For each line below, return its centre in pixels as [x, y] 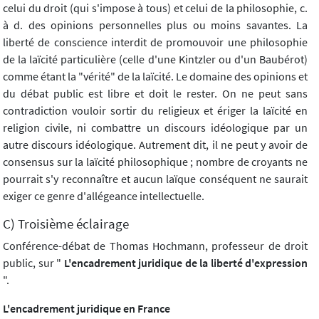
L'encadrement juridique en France [87, 309]
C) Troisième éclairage [66, 224]
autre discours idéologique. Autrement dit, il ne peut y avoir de [155, 145]
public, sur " [32, 263]
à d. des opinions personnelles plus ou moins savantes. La [155, 25]
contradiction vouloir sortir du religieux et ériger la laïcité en [155, 111]
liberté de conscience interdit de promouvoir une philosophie [155, 42]
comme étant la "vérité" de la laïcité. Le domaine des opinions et [155, 77]
